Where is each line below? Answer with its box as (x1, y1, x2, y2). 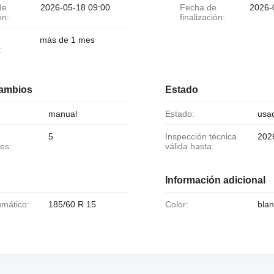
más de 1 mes (39, 34, 95, 45)
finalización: (179, 12, 225, 22)
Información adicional (165, 175, 265, 186)
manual (48, 108, 77, 119)
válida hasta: (165, 141, 214, 152)
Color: (171, 199, 188, 210)
